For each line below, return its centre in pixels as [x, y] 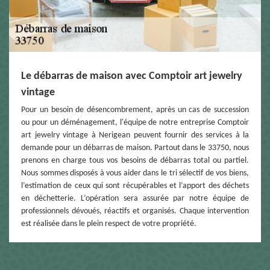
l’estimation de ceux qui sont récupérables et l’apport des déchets [135, 186]
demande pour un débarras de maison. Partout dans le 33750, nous [135, 148]
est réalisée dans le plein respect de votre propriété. [109, 224]
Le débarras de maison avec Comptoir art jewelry [132, 77]
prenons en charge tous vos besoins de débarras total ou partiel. [135, 161]
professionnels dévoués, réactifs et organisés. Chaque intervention [135, 212]
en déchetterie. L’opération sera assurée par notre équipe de [135, 199]
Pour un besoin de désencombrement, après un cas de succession [135, 110]
